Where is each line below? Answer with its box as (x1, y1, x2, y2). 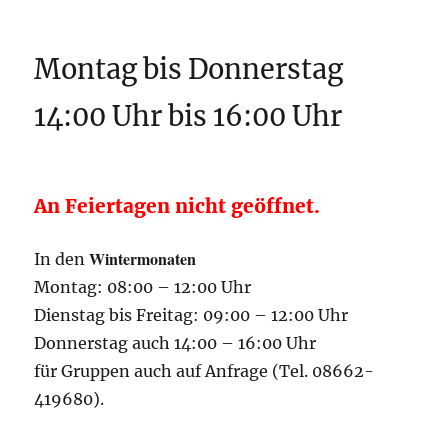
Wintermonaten (89, 247, 197, 271)
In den (34, 249, 90, 270)
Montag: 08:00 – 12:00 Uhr (34, 277, 252, 298)
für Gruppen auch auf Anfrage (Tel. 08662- (34, 361, 375, 382)
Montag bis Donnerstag (34, 52, 344, 87)
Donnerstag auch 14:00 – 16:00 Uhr (34, 333, 317, 354)
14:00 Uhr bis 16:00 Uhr (34, 99, 343, 134)
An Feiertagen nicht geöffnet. (34, 194, 321, 219)
